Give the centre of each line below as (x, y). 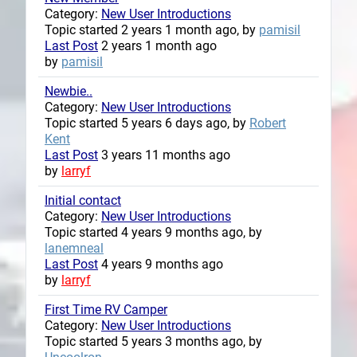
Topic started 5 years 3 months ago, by (153, 341)
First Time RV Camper (106, 309)
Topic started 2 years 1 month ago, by (152, 29)
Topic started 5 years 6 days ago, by (147, 123)
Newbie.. (69, 91)
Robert (268, 123)
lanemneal (74, 248)
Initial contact (83, 200)
